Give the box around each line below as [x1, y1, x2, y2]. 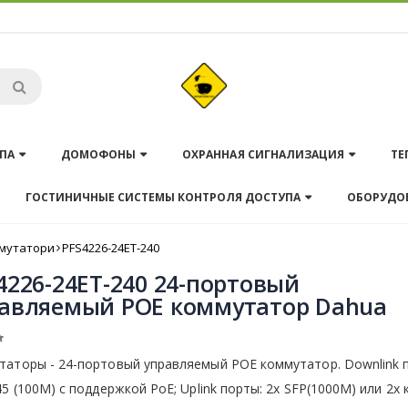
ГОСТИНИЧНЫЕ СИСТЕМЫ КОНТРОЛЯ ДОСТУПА [25, 189, 301, 205]
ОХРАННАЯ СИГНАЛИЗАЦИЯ [182, 147, 344, 162]
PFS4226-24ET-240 [62, 239, 159, 256]
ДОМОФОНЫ [61, 147, 137, 162]
